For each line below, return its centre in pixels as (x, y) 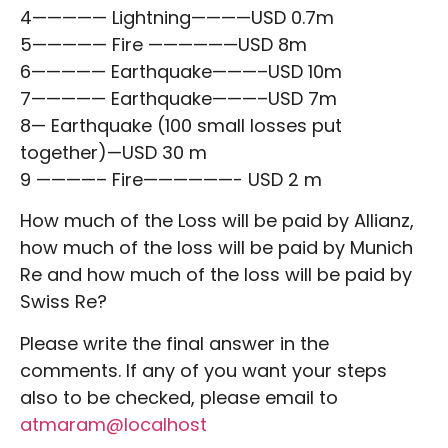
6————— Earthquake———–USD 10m (181, 71)
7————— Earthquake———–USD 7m (178, 98)
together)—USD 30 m (113, 152)
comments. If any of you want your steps (203, 370)
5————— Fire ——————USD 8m (163, 44)
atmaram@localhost (113, 424)
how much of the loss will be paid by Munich (216, 248)
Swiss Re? (63, 302)
